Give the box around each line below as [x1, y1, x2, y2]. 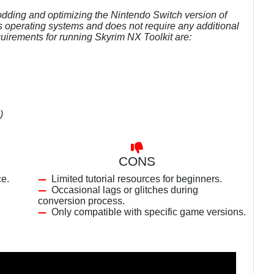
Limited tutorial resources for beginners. [51, 174, 222, 184]
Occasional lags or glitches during [51, 185, 198, 195]
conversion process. [38, 196, 125, 206]
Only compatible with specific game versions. [51, 207, 246, 217]
